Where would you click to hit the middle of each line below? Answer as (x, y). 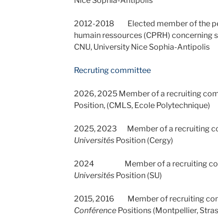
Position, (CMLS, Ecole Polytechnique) (142, 105)
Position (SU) (138, 175)
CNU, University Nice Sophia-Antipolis (142, 47)
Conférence (95, 210)
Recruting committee (112, 70)
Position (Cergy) (144, 140)
